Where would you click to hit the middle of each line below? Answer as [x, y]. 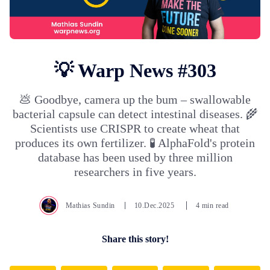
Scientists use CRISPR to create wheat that [135, 129]
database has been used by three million [135, 158]
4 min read [212, 206]
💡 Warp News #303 [135, 71]
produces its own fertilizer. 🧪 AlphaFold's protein [135, 143]
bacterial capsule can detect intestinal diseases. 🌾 [135, 114]
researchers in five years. [135, 172]
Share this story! [135, 239]
